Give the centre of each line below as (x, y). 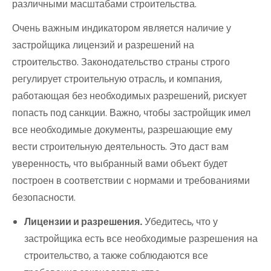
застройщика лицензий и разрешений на (103, 45)
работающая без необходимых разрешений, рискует (129, 96)
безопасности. (44, 197)
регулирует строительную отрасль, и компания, (117, 79)
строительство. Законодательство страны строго (121, 62)
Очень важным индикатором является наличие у (122, 28)
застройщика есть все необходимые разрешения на (141, 238)
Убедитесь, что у (180, 221)
